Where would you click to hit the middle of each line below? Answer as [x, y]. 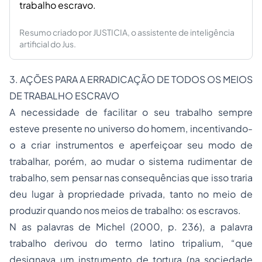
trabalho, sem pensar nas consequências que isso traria [131, 178]
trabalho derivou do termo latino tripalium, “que [131, 243]
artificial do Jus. [48, 44]
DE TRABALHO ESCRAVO [64, 96]
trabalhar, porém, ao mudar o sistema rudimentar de [131, 161]
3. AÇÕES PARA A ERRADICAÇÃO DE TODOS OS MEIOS [131, 80]
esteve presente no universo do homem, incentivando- [131, 129]
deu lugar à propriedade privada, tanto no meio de [131, 194]
